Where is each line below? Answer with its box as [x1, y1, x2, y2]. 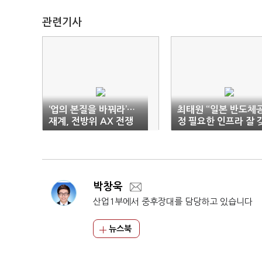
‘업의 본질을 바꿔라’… [49, 105, 135, 115]
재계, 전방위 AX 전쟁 [49, 117, 133, 126]
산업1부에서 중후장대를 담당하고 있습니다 [93, 197, 253, 206]
